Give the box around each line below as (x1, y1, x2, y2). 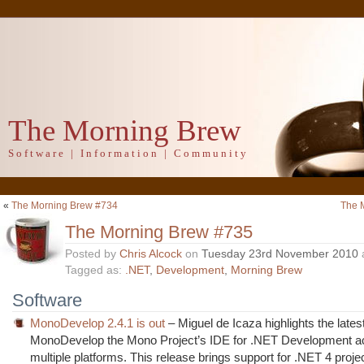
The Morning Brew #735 (65, 222, 253, 242)
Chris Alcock (119, 248, 182, 260)
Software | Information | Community (8, 147, 249, 159)
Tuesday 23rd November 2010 (201, 248, 358, 260)
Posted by (65, 248, 119, 260)
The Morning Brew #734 (11, 200, 118, 211)
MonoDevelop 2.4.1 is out (30, 316, 166, 330)
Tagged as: (65, 264, 125, 276)
